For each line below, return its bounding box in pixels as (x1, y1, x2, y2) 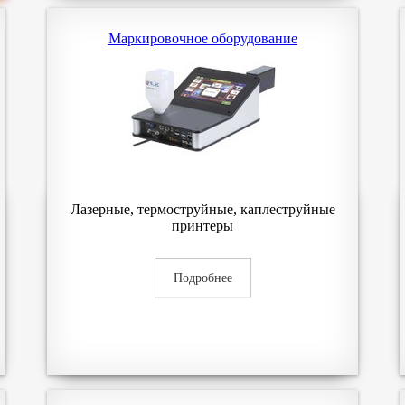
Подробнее (173, 271, 232, 285)
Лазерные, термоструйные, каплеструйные (70, 202, 335, 217)
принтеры (172, 218, 233, 233)
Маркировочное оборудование (108, 31, 297, 46)
